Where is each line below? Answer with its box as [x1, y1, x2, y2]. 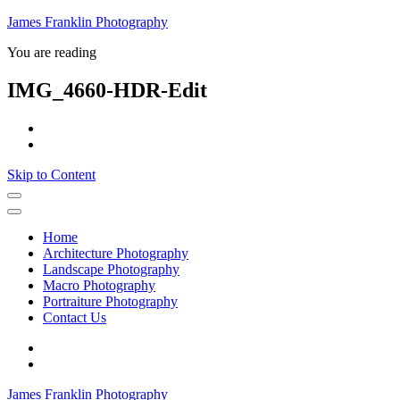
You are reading [7, 45, 96, 60]
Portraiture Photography [43, 293, 178, 309]
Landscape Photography [43, 261, 179, 277]
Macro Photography [43, 277, 155, 293]
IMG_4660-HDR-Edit [7, 78, 207, 102]
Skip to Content [7, 166, 96, 182]
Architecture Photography [43, 245, 188, 261]
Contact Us [43, 309, 106, 325]
